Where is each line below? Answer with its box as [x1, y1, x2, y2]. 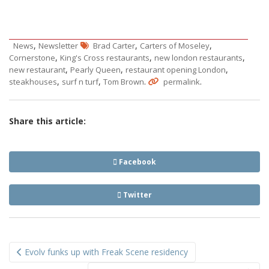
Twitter [121, 190, 152, 201]
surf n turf [62, 76, 98, 88]
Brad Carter [93, 40, 135, 52]
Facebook [117, 157, 156, 168]
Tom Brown [103, 76, 144, 88]
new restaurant [9, 64, 65, 76]
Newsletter [38, 40, 78, 52]
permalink [163, 76, 200, 88]
